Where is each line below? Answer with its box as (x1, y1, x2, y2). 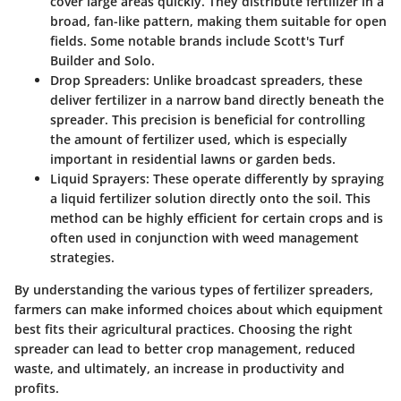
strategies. (50, 249, 115, 266)
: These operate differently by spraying (146, 170, 384, 187)
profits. (14, 380, 59, 397)
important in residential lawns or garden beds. (50, 150, 336, 167)
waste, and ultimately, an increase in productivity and (14, 360, 345, 377)
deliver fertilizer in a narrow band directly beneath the (50, 91, 384, 108)
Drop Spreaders (50, 72, 146, 89)
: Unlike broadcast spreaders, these (146, 72, 363, 89)
